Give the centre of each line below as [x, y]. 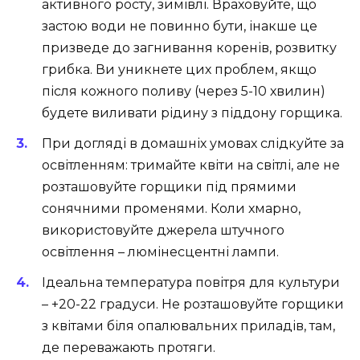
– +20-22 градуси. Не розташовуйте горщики [193, 305]
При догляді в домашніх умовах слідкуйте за [193, 144]
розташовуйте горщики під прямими [169, 187]
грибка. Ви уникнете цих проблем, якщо [179, 69]
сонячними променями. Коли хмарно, [171, 209]
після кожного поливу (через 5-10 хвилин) [184, 91]
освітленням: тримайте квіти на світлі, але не [191, 166]
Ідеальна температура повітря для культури [191, 283]
